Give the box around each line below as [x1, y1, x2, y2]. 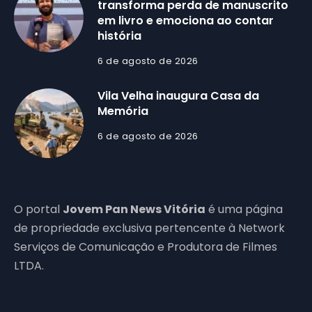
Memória [97, 103, 148, 120]
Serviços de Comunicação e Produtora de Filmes [14, 239, 277, 256]
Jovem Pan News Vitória [63, 201, 205, 218]
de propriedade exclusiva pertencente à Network [14, 220, 285, 237]
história [97, 28, 141, 45]
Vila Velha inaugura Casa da [97, 88, 259, 104]
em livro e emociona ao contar [97, 13, 274, 29]
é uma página [205, 201, 283, 218]
